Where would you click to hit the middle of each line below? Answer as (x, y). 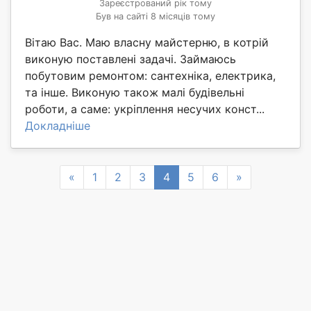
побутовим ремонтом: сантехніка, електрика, (150, 75)
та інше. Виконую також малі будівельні (135, 92)
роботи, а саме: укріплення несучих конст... (145, 109)
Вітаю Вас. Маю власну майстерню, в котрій (147, 42)
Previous (97, 177)
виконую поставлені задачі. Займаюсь (131, 59)
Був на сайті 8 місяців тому (155, 16)
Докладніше (58, 125)
